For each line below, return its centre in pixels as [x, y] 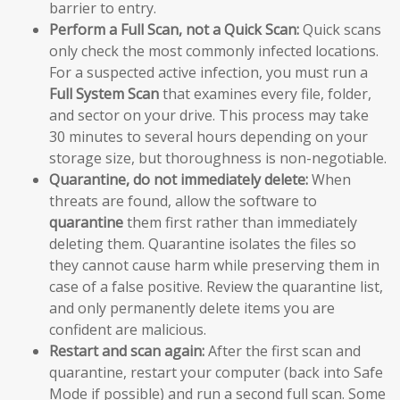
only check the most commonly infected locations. [214, 50]
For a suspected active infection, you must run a [208, 72]
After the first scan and [283, 350]
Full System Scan [104, 93]
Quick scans [340, 29]
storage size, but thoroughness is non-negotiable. [218, 158]
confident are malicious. [128, 329]
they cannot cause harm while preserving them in [214, 265]
